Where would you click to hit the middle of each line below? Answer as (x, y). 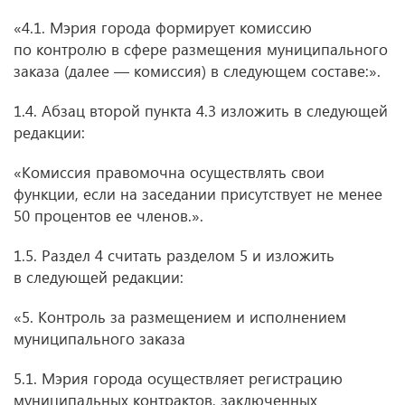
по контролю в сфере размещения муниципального (201, 49)
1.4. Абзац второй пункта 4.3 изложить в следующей (201, 111)
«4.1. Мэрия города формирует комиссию (163, 28)
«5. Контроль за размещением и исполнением (180, 317)
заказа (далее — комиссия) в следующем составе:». (197, 71)
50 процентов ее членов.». (108, 216)
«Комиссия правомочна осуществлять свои (169, 172)
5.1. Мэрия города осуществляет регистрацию (178, 378)
